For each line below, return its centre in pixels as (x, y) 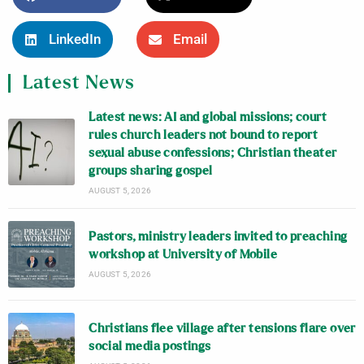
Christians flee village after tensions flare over (222, 329)
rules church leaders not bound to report (204, 135)
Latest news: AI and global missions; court (208, 117)
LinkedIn (75, 39)
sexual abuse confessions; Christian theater (213, 153)
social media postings (150, 347)
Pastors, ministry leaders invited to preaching (218, 237)
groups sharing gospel (151, 171)
